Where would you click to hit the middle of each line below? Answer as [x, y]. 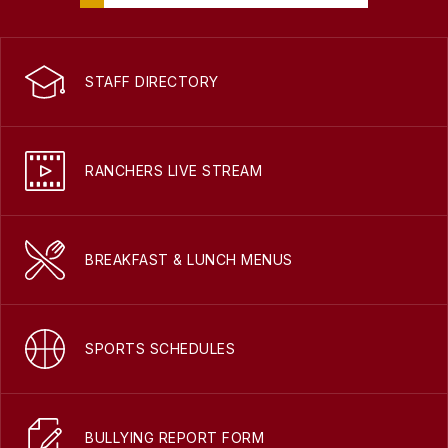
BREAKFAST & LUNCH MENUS [189, 260]
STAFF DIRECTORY [152, 82]
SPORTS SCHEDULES [160, 349]
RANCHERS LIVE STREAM [173, 171]
